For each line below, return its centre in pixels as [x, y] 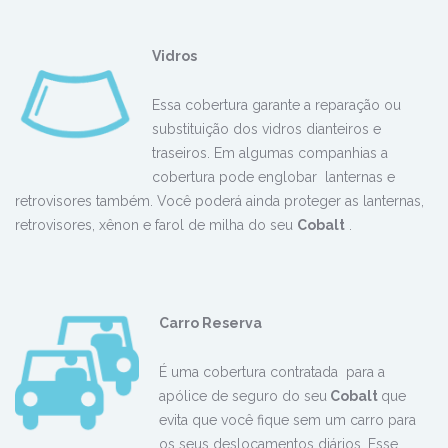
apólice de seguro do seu [243, 396]
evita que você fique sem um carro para [287, 420]
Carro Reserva [210, 323]
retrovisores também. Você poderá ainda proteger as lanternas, [219, 201]
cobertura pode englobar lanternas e [273, 177]
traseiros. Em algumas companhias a [270, 153]
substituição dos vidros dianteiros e [266, 129]
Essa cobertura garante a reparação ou [276, 105]
